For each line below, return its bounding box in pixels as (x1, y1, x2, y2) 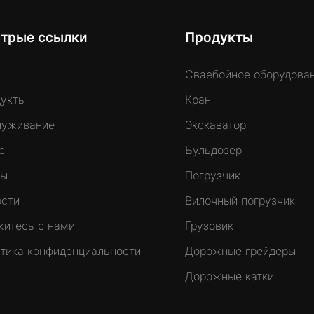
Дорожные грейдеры (185, 244, 296, 259)
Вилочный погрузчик (185, 193, 296, 208)
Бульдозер (185, 143, 243, 158)
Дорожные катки (185, 269, 275, 284)
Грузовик (185, 219, 234, 233)
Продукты (185, 29, 254, 46)
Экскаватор (185, 118, 247, 132)
